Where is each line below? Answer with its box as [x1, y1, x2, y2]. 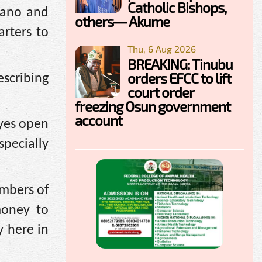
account [75, 111, 122, 129]
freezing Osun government [75, 97, 230, 115]
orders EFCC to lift [127, 69, 231, 87]
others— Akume [75, 12, 170, 30]
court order [127, 83, 194, 101]
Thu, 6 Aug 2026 [127, 43, 196, 54]
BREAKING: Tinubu [127, 55, 233, 73]
